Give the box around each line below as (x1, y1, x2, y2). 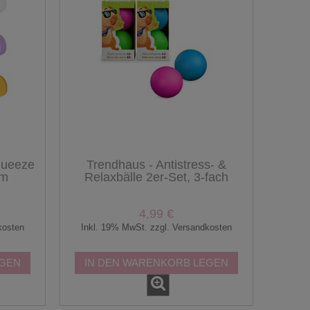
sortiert (137, 183, 176, 197)
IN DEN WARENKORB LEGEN (84, 256, 228, 268)
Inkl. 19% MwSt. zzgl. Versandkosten (81, 221, 232, 232)
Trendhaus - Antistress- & (86, 158, 226, 172)
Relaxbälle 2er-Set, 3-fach (84, 170, 228, 185)
